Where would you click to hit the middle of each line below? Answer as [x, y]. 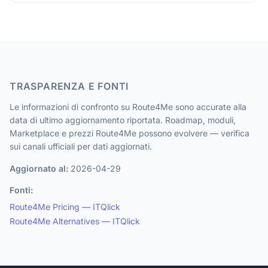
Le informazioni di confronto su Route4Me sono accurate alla [128, 107]
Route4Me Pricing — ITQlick [65, 207]
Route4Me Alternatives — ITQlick [75, 221]
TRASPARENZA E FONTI [69, 86]
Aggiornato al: [39, 168]
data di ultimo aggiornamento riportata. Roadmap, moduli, [123, 120]
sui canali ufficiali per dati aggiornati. [81, 146]
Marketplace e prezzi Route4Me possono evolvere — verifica [130, 133]
